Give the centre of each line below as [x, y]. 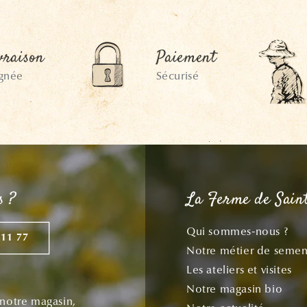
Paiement [186, 58]
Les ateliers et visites [239, 270]
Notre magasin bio [235, 289]
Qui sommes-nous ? [237, 231]
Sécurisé [177, 76]
